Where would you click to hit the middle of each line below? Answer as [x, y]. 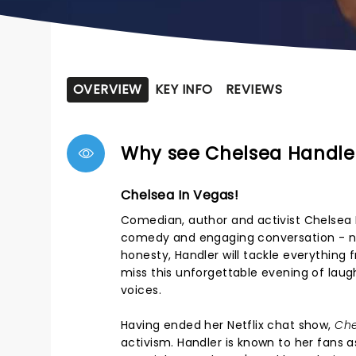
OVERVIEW [108, 89]
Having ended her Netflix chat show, [228, 325]
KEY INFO [184, 89]
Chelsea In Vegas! [180, 195]
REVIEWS [254, 89]
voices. [141, 290]
